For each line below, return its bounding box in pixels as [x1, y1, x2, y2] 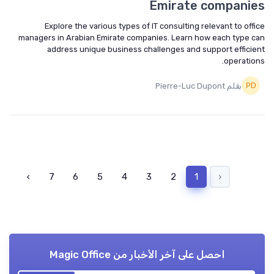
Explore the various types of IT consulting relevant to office [45, 21, 265, 31]
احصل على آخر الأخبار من [110, 248, 225, 261]
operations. [224, 56, 265, 65]
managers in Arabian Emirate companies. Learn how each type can [18, 33, 265, 42]
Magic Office [49, 248, 111, 261]
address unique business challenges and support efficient [47, 45, 265, 54]
